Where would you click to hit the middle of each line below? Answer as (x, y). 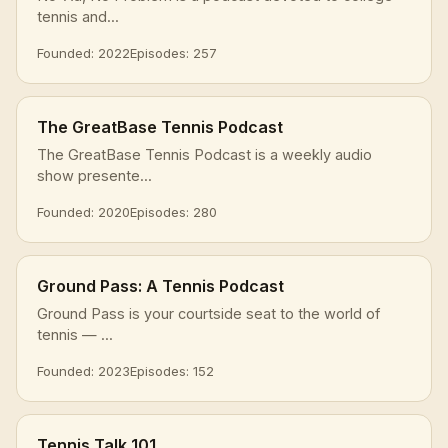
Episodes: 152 (172, 370)
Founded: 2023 (83, 370)
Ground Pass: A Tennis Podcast (160, 285)
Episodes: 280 (173, 211)
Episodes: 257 (173, 52)
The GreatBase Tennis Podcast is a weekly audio (204, 154)
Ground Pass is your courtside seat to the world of (208, 313)
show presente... (94, 175)
